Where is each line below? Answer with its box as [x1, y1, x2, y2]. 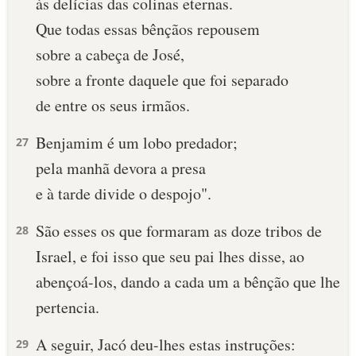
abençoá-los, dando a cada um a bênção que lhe [36, 271, 340, 292]
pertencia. [36, 296, 99, 318]
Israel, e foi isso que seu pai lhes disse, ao [36, 246, 304, 267]
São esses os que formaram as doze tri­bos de [36, 220, 322, 242]
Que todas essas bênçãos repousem [36, 18, 260, 40]
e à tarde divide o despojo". [36, 183, 211, 204]
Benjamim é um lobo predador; [36, 132, 238, 153]
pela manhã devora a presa [36, 157, 206, 179]
